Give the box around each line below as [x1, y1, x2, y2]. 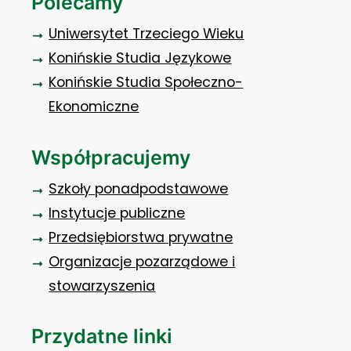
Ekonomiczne [49, 96, 139, 116]
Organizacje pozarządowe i [49, 251, 236, 271]
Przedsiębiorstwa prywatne [49, 227, 233, 247]
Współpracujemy [31, 145, 191, 169]
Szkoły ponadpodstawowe [49, 179, 229, 198]
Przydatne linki [31, 324, 173, 349]
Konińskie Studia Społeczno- [49, 72, 244, 92]
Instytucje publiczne [49, 203, 186, 223]
